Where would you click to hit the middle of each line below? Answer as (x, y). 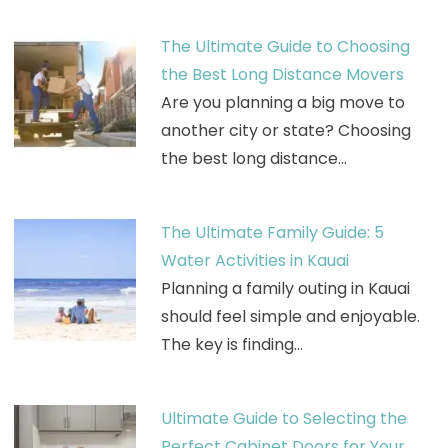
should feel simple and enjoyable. (290, 316)
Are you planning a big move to (282, 102)
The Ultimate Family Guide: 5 (272, 232)
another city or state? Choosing (285, 130)
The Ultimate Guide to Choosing (285, 46)
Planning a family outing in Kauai (285, 288)
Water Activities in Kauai (254, 260)
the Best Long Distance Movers (282, 74)
